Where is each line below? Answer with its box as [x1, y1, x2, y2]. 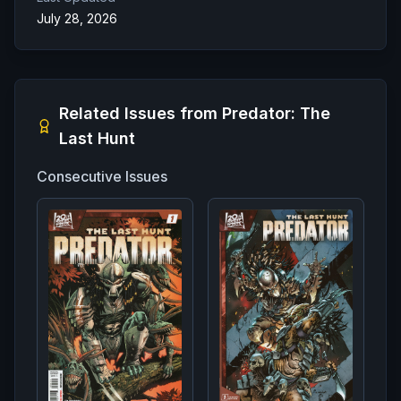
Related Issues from [59, 103, 223, 123]
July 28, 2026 [37, 10, 117, 26]
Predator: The [222, 103, 331, 123]
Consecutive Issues [37, 166, 167, 185]
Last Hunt [59, 128, 136, 148]
